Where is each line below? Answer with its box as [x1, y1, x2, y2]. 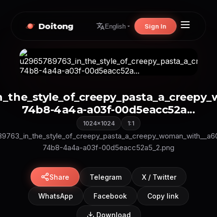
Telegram [90, 172, 122, 181]
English [105, 22, 126, 30]
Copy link [147, 192, 179, 200]
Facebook [93, 192, 127, 200]
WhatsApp [38, 192, 73, 200]
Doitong [38, 21, 74, 31]
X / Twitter [142, 172, 176, 181]
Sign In [144, 22, 167, 30]
